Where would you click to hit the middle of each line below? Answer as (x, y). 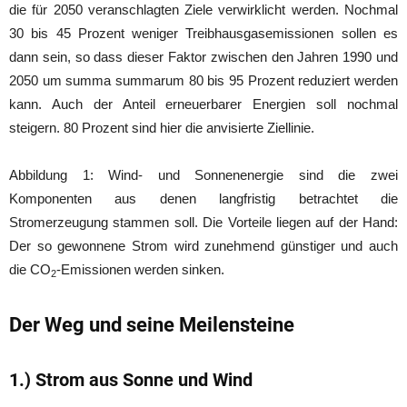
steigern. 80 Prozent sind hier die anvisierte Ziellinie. (162, 127)
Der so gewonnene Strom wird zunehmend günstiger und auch (203, 245)
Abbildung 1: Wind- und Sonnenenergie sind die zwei (203, 174)
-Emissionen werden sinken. (140, 269)
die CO (30, 269)
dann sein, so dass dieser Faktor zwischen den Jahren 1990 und (203, 56)
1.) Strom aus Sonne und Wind (131, 379)
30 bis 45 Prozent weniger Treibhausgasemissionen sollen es (203, 33)
